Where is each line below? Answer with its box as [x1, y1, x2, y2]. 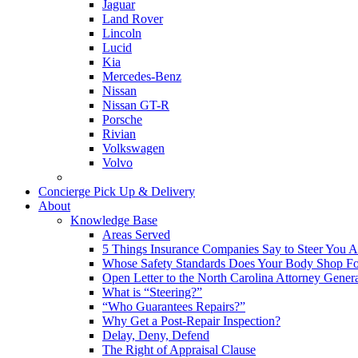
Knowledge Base [70, 213, 157, 227]
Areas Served [102, 228, 170, 241]
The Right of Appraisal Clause [102, 343, 256, 356]
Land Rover [102, 12, 163, 26]
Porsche [102, 113, 142, 126]
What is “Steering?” [102, 285, 202, 299]
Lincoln [102, 26, 141, 40]
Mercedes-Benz [102, 70, 181, 83]
